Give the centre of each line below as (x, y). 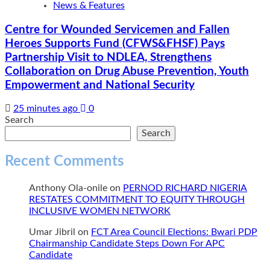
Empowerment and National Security (100, 85)
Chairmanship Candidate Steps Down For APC (127, 244)
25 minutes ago (47, 109)
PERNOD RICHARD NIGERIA (185, 188)
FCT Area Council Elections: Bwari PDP (174, 232)
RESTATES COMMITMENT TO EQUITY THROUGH (137, 200)
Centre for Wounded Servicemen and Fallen (117, 30)
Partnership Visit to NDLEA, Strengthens (108, 57)
